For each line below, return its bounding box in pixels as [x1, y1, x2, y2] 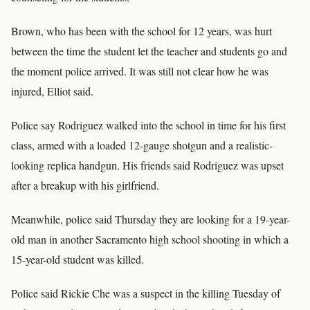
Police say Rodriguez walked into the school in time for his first [11, 118, 286, 132]
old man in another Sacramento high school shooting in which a [11, 232, 289, 246]
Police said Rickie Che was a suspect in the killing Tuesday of [11, 286, 280, 300]
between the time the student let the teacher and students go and [11, 44, 287, 58]
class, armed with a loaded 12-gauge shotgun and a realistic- [11, 138, 273, 152]
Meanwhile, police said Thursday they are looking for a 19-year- [11, 212, 290, 226]
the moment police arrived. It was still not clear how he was [11, 64, 268, 78]
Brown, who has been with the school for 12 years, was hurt [11, 24, 272, 38]
